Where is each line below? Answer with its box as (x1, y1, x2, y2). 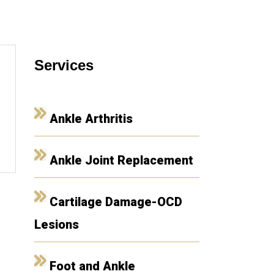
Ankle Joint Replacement (49, 153, 193, 168)
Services (34, 57, 94, 73)
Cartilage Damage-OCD (49, 194, 182, 209)
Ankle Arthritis (49, 111, 133, 126)
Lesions (34, 217, 79, 232)
